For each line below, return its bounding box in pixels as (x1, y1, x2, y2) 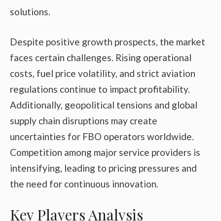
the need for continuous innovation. (10, 178, 158, 189)
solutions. (10, 6, 50, 18)
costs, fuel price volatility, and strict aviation (10, 67, 195, 79)
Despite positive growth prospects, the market (10, 36, 205, 47)
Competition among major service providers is (10, 146, 200, 158)
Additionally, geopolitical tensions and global (10, 99, 197, 110)
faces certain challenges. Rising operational (10, 51, 191, 63)
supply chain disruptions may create (10, 114, 157, 126)
